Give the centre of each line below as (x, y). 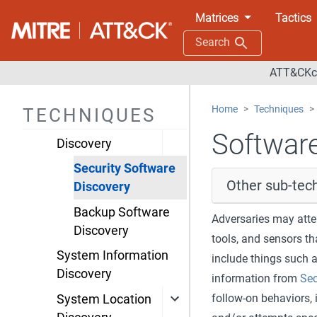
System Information (113, 256)
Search (214, 42)
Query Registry (98, 56)
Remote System (102, 81)
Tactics (293, 18)
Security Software (125, 169)
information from (255, 278)
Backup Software (122, 212)
